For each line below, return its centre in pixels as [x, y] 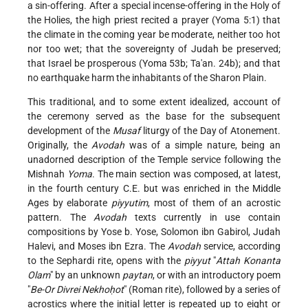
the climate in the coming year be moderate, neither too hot [154, 35]
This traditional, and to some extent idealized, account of [154, 102]
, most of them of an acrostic [214, 203]
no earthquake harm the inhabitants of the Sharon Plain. [147, 78]
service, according [241, 246]
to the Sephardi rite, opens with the [106, 261]
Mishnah [47, 174]
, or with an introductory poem [217, 275]
